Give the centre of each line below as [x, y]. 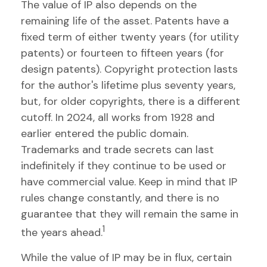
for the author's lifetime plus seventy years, [128, 85]
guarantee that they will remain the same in [130, 214]
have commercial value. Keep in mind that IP [129, 182]
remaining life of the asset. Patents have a [125, 21]
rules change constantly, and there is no [120, 198]
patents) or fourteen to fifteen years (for [122, 53]
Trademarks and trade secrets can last [117, 150]
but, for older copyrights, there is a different [131, 101]
